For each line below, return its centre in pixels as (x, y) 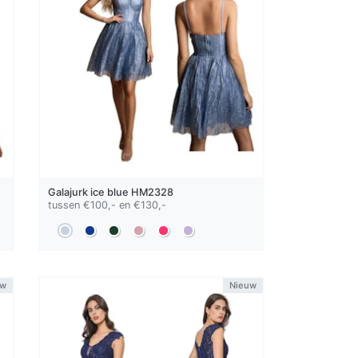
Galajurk (70, 193)
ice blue (110, 193)
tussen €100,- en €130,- (107, 205)
